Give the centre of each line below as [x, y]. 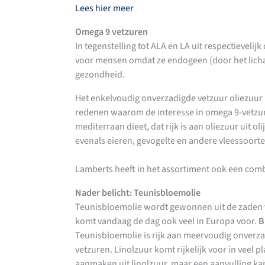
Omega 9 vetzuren [111, 32]
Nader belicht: [103, 193]
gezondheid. [100, 75]
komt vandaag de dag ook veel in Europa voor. [167, 222]
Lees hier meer [105, 9]
